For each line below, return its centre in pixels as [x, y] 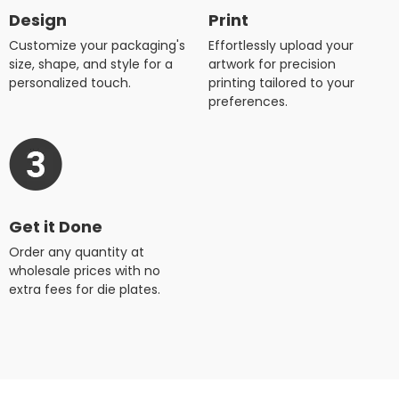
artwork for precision [272, 64]
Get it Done [56, 226]
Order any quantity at [77, 252]
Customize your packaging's [97, 45]
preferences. [248, 101]
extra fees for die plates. [85, 289]
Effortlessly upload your [281, 45]
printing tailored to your [281, 82]
